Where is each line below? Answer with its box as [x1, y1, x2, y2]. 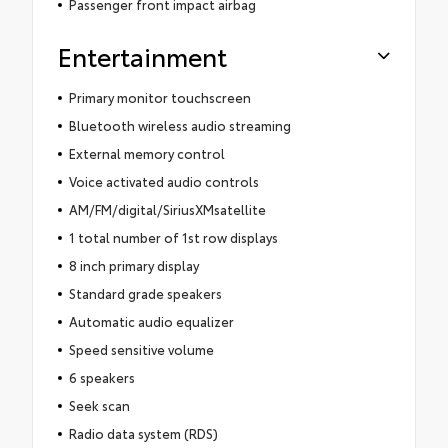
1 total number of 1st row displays [68, 227, 278, 246]
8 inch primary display [68, 255, 199, 274]
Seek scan [68, 395, 130, 414]
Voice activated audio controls [68, 171, 259, 190]
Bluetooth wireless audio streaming [68, 115, 291, 134]
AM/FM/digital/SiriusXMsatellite [68, 199, 266, 218]
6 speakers [68, 367, 135, 386]
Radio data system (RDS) [68, 423, 218, 442]
